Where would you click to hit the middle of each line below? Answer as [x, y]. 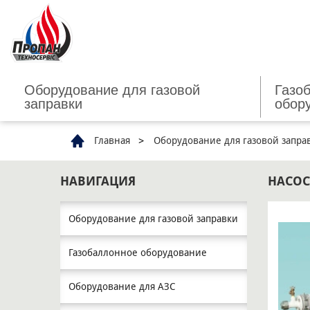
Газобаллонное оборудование [138, 253]
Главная [111, 140]
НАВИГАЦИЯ [98, 181]
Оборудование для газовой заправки [153, 219]
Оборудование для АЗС [122, 287]
